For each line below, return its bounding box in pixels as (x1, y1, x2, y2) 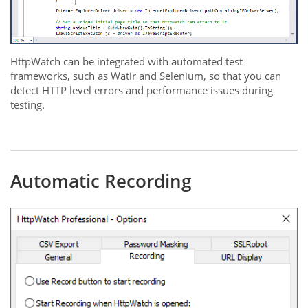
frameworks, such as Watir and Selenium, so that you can (10, 69, 281, 83)
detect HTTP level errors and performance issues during (10, 83, 273, 98)
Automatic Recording (10, 168, 191, 194)
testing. (10, 98, 45, 112)
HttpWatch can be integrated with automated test (10, 54, 243, 69)
